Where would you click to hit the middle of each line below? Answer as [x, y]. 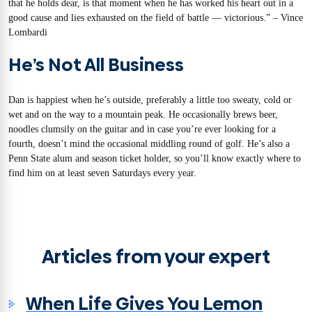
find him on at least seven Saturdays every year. [102, 173]
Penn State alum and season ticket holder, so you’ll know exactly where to [155, 158]
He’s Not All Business [96, 64]
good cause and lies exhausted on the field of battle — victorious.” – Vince [156, 17]
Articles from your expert [156, 256]
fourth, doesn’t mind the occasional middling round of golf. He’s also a [149, 143]
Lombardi [28, 32]
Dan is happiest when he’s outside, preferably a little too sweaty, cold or [150, 100]
